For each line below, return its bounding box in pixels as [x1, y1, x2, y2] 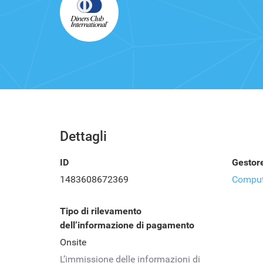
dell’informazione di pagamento [60, 220, 194, 231]
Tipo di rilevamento [60, 205, 141, 217]
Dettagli [60, 129, 107, 144]
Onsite [60, 237, 86, 248]
